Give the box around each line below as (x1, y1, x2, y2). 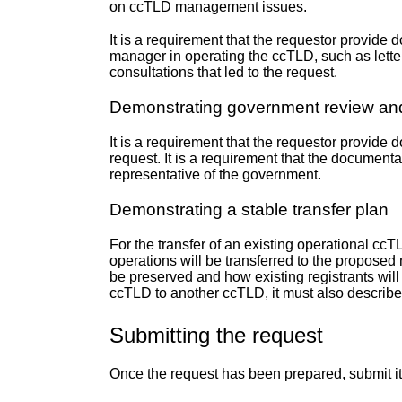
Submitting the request (109, 323, 323, 348)
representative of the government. (109, 167, 321, 183)
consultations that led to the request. (109, 64, 337, 80)
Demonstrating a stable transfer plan (109, 200, 389, 220)
